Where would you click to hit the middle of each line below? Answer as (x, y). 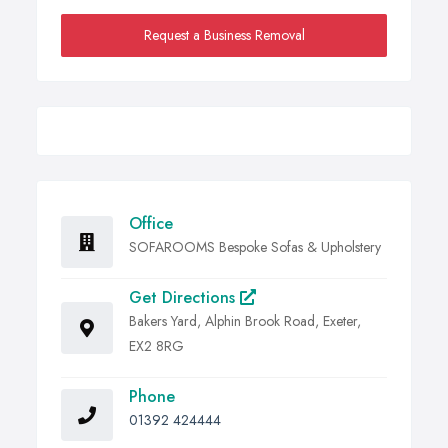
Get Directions (184, 298)
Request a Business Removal (224, 35)
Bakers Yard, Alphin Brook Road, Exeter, (245, 321)
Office (151, 224)
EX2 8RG (156, 346)
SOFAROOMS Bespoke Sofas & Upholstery (255, 247)
